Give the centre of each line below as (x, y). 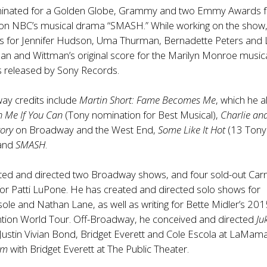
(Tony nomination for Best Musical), (142, 115)
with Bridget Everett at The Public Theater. (99, 249)
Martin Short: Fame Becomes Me (148, 100)
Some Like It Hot (192, 130)
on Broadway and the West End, (86, 130)
